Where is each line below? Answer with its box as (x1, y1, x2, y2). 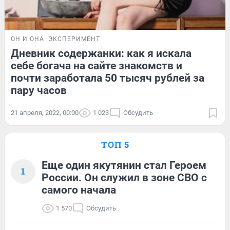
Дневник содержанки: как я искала (11, 47, 191, 60)
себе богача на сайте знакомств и (11, 60, 182, 72)
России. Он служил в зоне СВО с (42, 171, 207, 184)
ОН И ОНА (11, 35, 44, 43)
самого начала (42, 184, 116, 197)
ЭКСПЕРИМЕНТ (48, 35, 100, 43)
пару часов (11, 84, 67, 97)
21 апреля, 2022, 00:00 (11, 109, 79, 117)
